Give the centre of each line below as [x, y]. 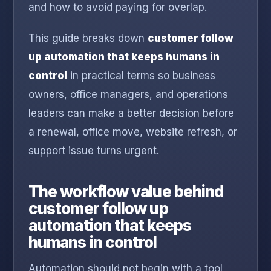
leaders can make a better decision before [131, 113]
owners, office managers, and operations [128, 95]
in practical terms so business [141, 76]
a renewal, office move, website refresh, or [133, 132]
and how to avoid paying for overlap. [118, 8]
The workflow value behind [126, 192]
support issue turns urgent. [94, 151]
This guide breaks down [88, 38]
